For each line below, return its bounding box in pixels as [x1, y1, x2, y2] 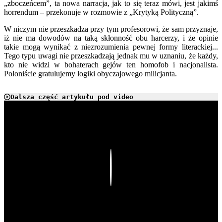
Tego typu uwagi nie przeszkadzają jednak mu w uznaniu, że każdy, [4, 52, 218, 60]
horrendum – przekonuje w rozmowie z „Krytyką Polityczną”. [4, 8, 199, 17]
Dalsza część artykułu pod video [10, 93, 133, 101]
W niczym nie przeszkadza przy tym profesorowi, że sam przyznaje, [4, 25, 218, 34]
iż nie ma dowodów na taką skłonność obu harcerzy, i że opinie [4, 34, 218, 43]
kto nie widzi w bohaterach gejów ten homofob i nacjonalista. [4, 60, 218, 69]
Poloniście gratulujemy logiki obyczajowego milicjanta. [4, 69, 177, 78]
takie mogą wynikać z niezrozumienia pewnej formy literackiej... [4, 43, 218, 52]
